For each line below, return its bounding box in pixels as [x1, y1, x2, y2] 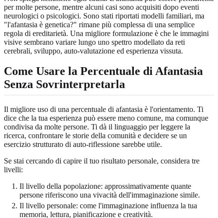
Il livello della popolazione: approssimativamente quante [19, 182, 191, 190]
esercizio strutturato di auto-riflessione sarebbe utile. [4, 140, 162, 148]
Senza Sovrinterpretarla [4, 78, 125, 91]
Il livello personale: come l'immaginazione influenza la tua [19, 201, 197, 210]
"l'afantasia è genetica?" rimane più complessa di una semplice [4, 20, 195, 29]
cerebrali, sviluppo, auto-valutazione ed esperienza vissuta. [4, 46, 183, 55]
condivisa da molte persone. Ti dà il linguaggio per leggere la [4, 122, 190, 131]
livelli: [4, 165, 23, 174]
